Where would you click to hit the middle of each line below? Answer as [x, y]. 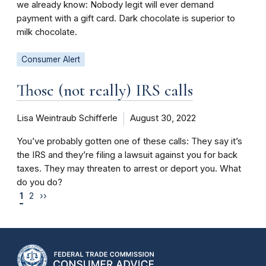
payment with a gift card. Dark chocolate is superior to [126, 18]
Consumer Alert [51, 59]
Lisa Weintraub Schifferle [67, 118]
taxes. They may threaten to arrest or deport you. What [129, 169]
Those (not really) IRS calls [105, 90]
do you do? [39, 182]
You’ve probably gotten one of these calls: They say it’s [129, 141]
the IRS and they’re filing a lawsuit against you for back [127, 155]
